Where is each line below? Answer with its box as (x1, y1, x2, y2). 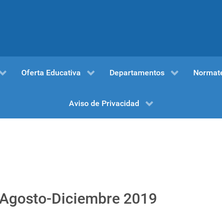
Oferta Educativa (21, 67, 81, 77)
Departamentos (109, 67, 165, 77)
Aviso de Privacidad (69, 99, 139, 109)
